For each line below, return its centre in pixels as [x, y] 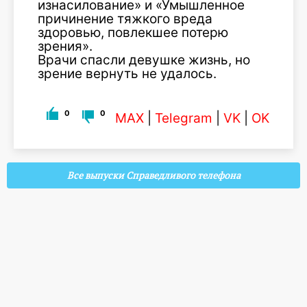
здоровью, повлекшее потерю [133, 33]
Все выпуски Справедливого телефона [153, 175]
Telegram [184, 118]
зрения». [65, 46]
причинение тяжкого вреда [125, 19]
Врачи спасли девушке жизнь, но [144, 60]
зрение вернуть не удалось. [127, 74]
